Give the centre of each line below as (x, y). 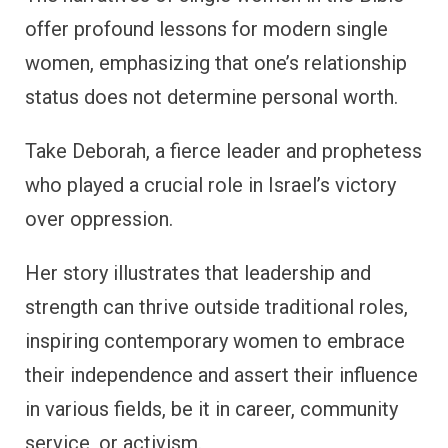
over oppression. (99, 218)
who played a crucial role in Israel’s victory (210, 184)
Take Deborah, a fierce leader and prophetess (223, 150)
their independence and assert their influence (221, 374)
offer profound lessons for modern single (206, 28)
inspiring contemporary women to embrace (215, 340)
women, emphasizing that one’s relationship (216, 62)
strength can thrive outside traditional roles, (216, 306)
